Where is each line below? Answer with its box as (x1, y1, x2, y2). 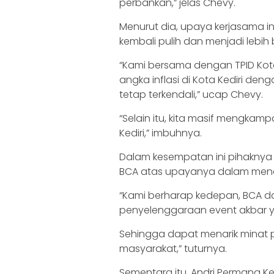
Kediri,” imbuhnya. (119, 125, 202, 140)
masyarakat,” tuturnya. (119, 241, 227, 256)
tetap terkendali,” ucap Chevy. (119, 87, 263, 102)
